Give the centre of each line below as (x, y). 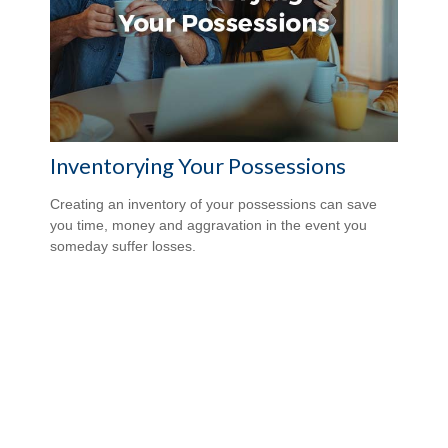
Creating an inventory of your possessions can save (213, 204)
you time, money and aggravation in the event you (208, 225)
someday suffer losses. (123, 246)
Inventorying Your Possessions (198, 166)
